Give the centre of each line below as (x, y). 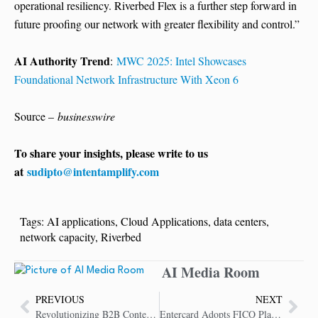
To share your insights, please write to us (111, 153)
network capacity (57, 237)
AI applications (81, 221)
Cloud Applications (164, 221)
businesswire (86, 116)
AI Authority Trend (62, 61)
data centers (240, 221)
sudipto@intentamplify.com (93, 172)
